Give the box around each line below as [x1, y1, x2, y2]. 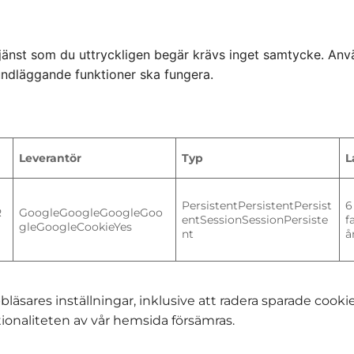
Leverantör [19, 150, 82, 165]
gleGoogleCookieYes [19, 219, 133, 234]
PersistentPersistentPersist [182, 198, 333, 213]
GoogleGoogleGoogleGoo [19, 205, 164, 220]
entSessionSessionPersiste [182, 212, 329, 227]
